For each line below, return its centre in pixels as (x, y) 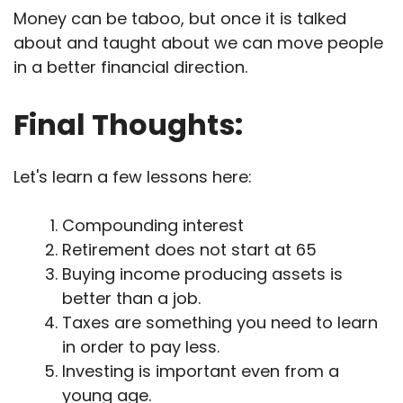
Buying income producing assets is (202, 273)
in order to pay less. (141, 346)
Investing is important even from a (201, 371)
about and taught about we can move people (198, 42)
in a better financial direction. (133, 67)
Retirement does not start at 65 (189, 249)
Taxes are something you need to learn (220, 322)
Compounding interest (153, 225)
